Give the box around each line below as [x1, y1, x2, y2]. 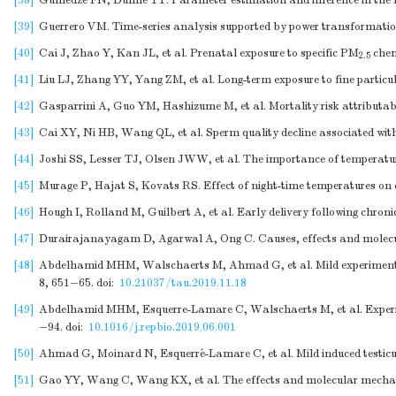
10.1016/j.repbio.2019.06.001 [88, 320, 236, 334]
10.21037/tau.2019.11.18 [119, 276, 247, 290]
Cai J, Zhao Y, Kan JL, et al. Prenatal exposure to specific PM [39, 46, 359, 60]
